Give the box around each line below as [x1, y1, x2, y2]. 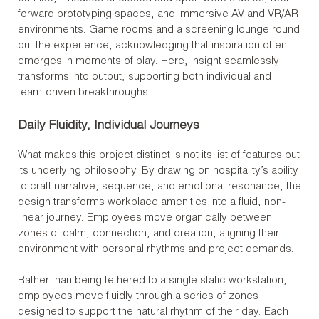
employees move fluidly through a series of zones [18, 291, 258, 303]
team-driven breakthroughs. [18, 87, 151, 98]
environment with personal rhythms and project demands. [18, 244, 294, 255]
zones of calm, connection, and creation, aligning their [18, 228, 279, 239]
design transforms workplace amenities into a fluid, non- [18, 197, 286, 208]
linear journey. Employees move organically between [18, 212, 272, 224]
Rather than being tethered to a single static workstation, [18, 276, 287, 287]
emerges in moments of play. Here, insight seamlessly [18, 56, 279, 67]
